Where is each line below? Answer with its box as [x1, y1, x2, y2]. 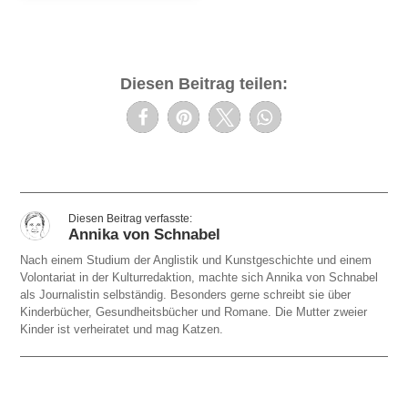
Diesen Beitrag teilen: [120, 74, 288, 93]
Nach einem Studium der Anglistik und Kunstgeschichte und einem [20, 252, 372, 267]
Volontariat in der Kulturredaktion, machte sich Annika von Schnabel [20, 270, 379, 284]
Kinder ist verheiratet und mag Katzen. [20, 321, 224, 336]
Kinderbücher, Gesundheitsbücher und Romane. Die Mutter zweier [20, 304, 368, 319]
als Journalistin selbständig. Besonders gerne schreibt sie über [20, 287, 352, 301]
